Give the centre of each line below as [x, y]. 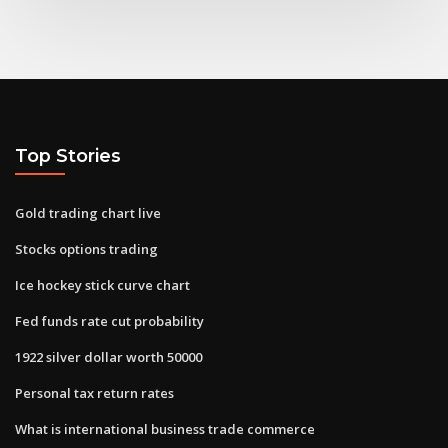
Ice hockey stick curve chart [102, 284]
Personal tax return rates [94, 392]
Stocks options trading [86, 248]
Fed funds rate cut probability [109, 320]
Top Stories [68, 156]
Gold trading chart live [88, 212]
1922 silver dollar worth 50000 [108, 356]
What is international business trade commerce [165, 428]
